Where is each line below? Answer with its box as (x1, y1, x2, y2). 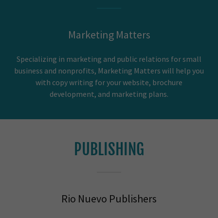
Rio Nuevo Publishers (61, 192, 157, 205)
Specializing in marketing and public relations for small (17, 54, 201, 64)
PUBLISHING (74, 140, 144, 159)
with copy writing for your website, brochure (36, 77, 182, 87)
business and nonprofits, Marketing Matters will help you (14, 66, 204, 75)
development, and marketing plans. (50, 89, 168, 99)
